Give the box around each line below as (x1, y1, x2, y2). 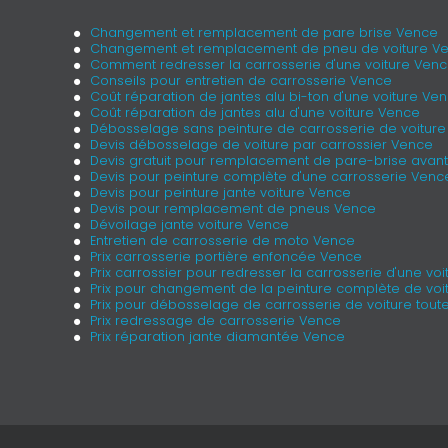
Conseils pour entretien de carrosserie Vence (89, 71, 392, 89)
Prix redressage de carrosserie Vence (89, 311, 341, 329)
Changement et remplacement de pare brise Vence (89, 23, 438, 41)
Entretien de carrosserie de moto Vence (89, 231, 355, 249)
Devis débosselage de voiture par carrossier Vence (89, 135, 433, 153)
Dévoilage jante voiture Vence (89, 215, 289, 233)
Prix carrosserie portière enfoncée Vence (89, 247, 362, 265)
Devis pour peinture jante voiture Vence (89, 183, 351, 201)
